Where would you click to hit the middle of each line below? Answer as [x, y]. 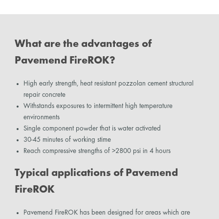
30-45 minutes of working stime [67, 140]
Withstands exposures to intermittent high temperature [98, 106]
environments [41, 117]
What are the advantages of [83, 44]
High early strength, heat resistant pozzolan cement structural [108, 83]
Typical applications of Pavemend [96, 174]
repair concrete [44, 95]
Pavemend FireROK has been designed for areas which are [107, 212]
